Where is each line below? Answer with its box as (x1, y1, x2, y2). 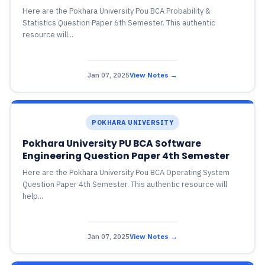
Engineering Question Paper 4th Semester (22, 150, 230, 162)
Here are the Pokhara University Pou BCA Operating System (22, 167, 230, 177)
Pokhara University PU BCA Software (22, 137, 201, 150)
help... (22, 191, 43, 201)
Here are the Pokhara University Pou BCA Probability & (22, 6, 211, 16)
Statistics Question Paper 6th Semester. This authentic (22, 18, 215, 28)
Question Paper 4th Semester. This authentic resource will (22, 179, 227, 189)
